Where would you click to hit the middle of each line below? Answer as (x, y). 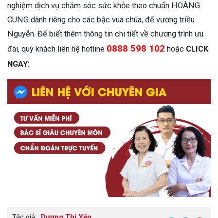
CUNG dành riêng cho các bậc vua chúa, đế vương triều (101, 19)
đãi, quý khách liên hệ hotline (57, 49)
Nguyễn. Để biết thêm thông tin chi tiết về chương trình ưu (105, 34)
